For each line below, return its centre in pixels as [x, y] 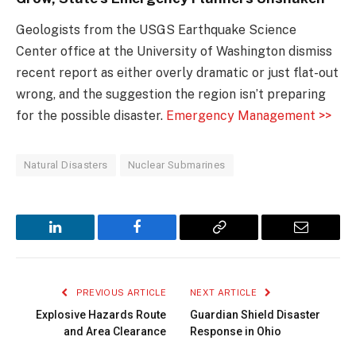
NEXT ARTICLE [225, 293]
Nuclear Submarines [176, 165]
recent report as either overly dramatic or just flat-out [177, 73]
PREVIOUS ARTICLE [120, 293]
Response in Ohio [236, 332]
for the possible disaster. [91, 116]
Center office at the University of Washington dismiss [174, 52]
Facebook [164, 239]
